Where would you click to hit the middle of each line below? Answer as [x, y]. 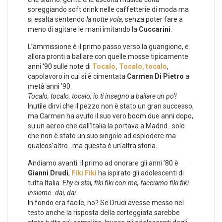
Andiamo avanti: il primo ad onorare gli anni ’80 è [103, 163]
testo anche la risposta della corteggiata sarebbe [104, 212]
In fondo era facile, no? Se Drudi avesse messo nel [106, 202]
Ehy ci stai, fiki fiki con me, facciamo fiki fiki [126, 183]
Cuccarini [155, 29]
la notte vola [104, 19]
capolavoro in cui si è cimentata [77, 76]
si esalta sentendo [57, 19]
